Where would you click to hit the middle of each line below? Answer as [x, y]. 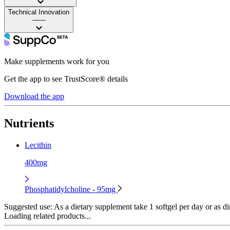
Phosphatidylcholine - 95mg [71, 189]
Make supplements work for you [57, 61]
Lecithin [38, 145]
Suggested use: [28, 206]
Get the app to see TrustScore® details [66, 79]
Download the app [34, 96]
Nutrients [29, 123]
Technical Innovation [39, 12]
